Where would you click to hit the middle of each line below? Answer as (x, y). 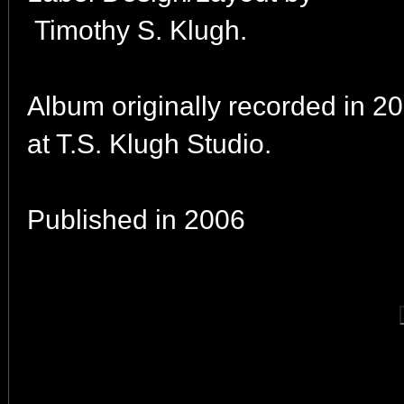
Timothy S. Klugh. (137, 30)
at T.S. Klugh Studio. (149, 144)
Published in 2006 (136, 220)
